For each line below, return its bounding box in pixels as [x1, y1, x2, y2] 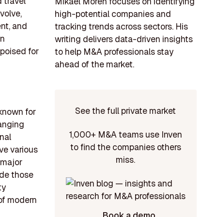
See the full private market [75, 105, 176, 116]
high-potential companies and [54, 8, 171, 20]
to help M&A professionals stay [54, 46, 173, 58]
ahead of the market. [54, 59, 134, 70]
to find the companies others [70, 141, 181, 153]
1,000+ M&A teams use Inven [69, 129, 182, 140]
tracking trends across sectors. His [54, 21, 188, 32]
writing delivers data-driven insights [54, 33, 193, 45]
